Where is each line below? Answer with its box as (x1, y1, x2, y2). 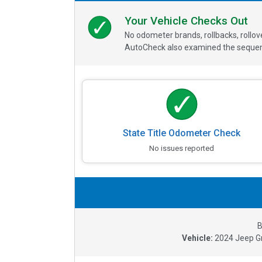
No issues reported (149, 143, 215, 153)
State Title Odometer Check (123, 127, 241, 139)
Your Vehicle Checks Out (125, 13, 248, 27)
